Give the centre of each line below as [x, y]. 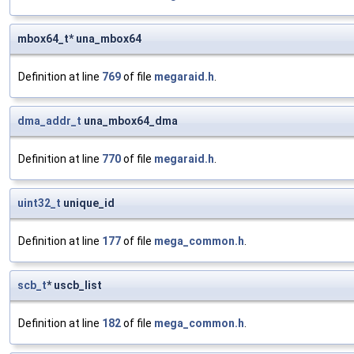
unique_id [88, 203]
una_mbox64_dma [130, 121]
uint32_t [39, 203]
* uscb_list [74, 286]
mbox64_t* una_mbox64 [79, 39]
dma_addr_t [49, 121]
